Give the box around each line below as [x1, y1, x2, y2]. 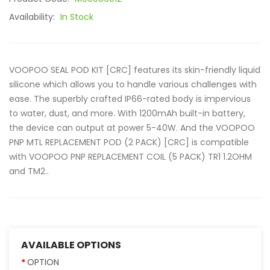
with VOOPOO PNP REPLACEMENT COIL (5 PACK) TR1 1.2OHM [9, 151, 252, 163]
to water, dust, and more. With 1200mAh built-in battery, [9, 107, 245, 119]
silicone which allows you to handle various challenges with [9, 78, 257, 90]
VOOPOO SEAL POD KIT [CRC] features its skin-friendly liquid [9, 64, 260, 76]
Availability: [9, 11, 57, 23]
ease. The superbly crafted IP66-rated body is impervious [9, 93, 251, 105]
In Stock [60, 11, 93, 23]
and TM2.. [9, 165, 49, 177]
